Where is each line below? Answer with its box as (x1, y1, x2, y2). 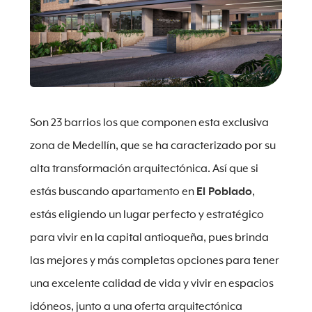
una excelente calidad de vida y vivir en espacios (29, 278, 274, 290)
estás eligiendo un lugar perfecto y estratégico (29, 209, 264, 221)
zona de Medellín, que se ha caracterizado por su (29, 140, 276, 152)
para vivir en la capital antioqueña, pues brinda (29, 232, 269, 244)
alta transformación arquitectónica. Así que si (29, 163, 258, 175)
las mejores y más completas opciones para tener (29, 255, 279, 267)
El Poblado (196, 186, 252, 198)
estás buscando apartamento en (29, 186, 196, 198)
